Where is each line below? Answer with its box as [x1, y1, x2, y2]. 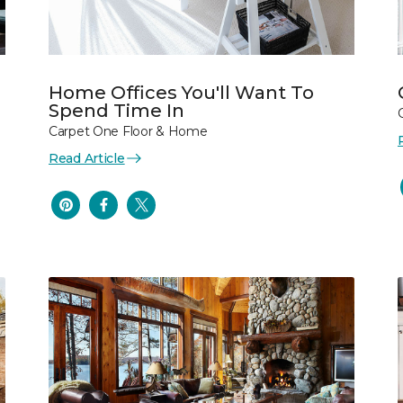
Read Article [49, 149, 125, 166]
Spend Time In [49, 99, 184, 121]
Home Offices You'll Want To [49, 81, 314, 103]
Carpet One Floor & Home [49, 122, 208, 139]
